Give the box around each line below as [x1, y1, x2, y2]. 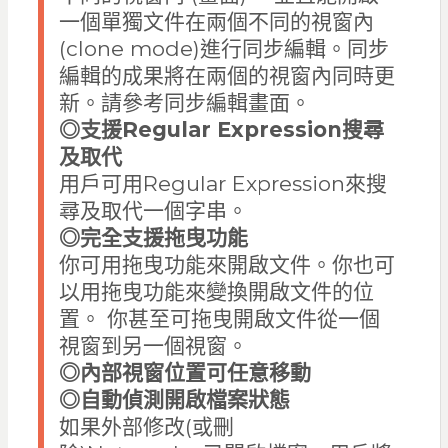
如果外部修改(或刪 [58, 414, 234, 440]
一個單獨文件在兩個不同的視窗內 [58, 9, 374, 35]
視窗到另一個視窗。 [58, 333, 254, 359]
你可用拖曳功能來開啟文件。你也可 [58, 252, 395, 278]
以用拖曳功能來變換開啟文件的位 [58, 279, 374, 305]
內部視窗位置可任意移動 [79, 360, 311, 386]
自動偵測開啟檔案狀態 [79, 387, 296, 413]
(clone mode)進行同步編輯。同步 [58, 36, 389, 62]
